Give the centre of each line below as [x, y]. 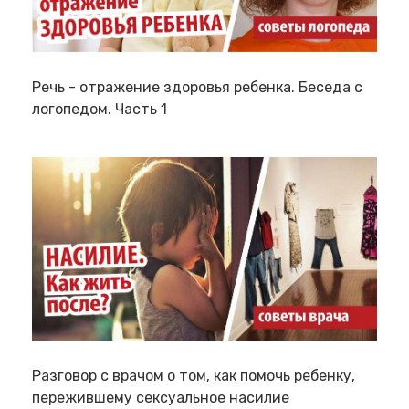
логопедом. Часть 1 [100, 110]
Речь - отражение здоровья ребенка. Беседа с [197, 88]
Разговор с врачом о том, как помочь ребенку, [194, 376]
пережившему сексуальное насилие [161, 398]
